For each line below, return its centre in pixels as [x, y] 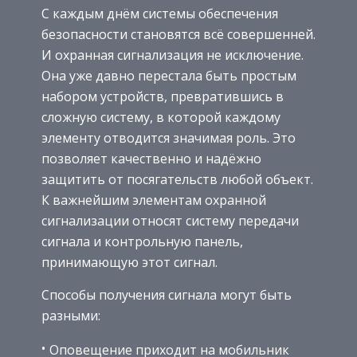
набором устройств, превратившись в [163, 97]
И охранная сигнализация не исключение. [173, 55]
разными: [71, 316]
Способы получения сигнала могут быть [167, 295]
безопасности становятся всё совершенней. [178, 35]
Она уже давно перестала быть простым [169, 76]
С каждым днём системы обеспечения [160, 14]
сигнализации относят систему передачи [170, 221]
